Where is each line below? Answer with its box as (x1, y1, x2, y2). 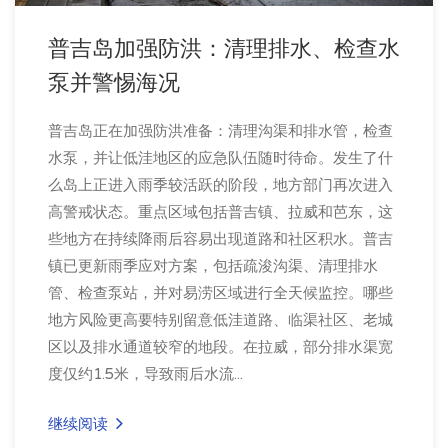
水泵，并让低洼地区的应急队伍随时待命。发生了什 (48, 148, 393, 167)
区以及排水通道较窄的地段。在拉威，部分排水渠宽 (48, 337, 393, 356)
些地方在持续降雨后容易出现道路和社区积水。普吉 (48, 229, 393, 248)
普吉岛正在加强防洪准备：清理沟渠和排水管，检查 (48, 121, 393, 140)
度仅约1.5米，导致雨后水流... (48, 364, 243, 383)
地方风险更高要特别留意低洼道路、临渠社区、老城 (48, 310, 393, 329)
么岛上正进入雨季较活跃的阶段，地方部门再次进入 (48, 175, 393, 194)
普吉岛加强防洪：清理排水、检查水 (48, 35, 400, 62)
